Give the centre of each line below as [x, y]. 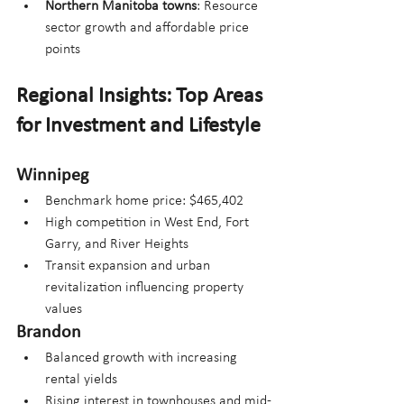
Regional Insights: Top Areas [142, 96]
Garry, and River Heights [117, 244]
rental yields [81, 379]
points [63, 49]
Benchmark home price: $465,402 [144, 201]
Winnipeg [52, 175]
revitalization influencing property [146, 287]
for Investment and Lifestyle [138, 126]
